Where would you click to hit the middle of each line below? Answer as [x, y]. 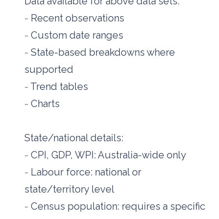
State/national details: [74, 138]
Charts [45, 104]
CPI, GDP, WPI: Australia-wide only [109, 155]
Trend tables [59, 87]
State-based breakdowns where [103, 53]
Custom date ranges [77, 35]
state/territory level [70, 189]
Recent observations [78, 18]
